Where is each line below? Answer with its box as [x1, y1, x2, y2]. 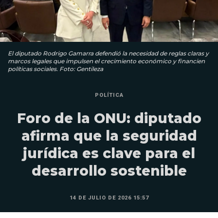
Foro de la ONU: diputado [17, 110, 201, 127]
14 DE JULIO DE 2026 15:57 [69, 195, 149, 201]
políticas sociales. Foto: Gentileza [8, 65, 103, 73]
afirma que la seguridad [21, 127, 197, 145]
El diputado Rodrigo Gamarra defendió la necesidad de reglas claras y [8, 50, 209, 57]
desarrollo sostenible [31, 163, 187, 180]
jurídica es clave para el [23, 145, 195, 162]
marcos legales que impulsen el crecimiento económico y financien [8, 57, 205, 65]
